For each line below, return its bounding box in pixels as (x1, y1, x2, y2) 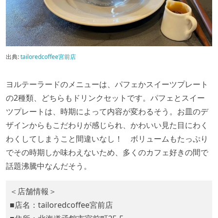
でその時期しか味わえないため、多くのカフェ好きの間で (6, 146, 208, 158)
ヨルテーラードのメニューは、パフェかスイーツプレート (6, 78, 208, 90)
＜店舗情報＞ (10, 185, 56, 197)
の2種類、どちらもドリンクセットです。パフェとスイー (6, 92, 205, 103)
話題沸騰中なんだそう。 (6, 160, 91, 171)
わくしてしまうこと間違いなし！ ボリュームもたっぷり (6, 133, 208, 144)
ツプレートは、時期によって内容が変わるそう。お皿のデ (6, 106, 208, 117)
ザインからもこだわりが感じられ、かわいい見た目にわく (6, 119, 208, 130)
